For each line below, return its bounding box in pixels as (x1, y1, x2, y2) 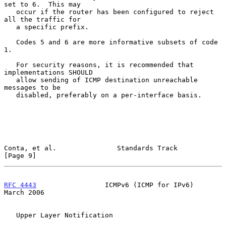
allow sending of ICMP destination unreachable (4, 76, 16, 84)
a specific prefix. (4, 23, 16, 31)
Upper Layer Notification (4, 211, 16, 219)
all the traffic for (4, 15, 81, 23)
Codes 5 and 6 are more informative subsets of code (4, 38, 16, 46)
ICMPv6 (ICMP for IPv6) (36, 181, 194, 189)
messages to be (4, 83, 61, 91)
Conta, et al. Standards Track (4, 144, 178, 152)
